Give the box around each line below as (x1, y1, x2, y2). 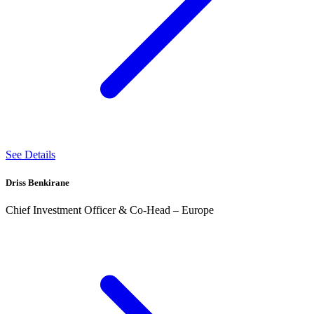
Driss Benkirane (6, 177, 69, 188)
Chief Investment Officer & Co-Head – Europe (6, 203, 214, 216)
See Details (6, 149, 55, 161)
